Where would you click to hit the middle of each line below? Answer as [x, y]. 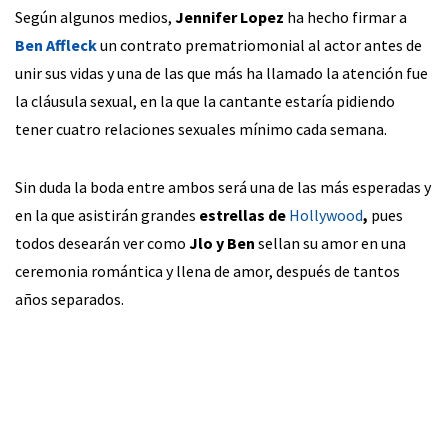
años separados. [69, 298]
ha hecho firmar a [345, 16]
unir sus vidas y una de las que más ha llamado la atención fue [221, 72]
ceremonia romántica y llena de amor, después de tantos [207, 270]
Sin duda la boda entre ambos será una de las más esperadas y [223, 186]
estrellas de [244, 214]
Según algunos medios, [95, 16]
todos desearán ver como [102, 242]
